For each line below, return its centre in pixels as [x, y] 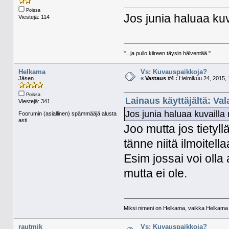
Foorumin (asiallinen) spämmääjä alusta [67, 114]
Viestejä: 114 [34, 17]
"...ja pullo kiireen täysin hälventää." [167, 53]
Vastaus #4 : [161, 78]
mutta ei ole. [156, 174]
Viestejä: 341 [34, 101]
